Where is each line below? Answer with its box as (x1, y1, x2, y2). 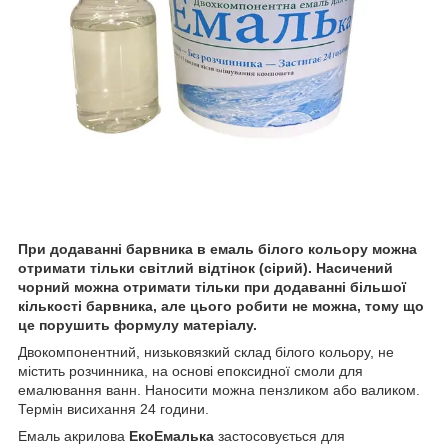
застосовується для (214, 428, 345, 445)
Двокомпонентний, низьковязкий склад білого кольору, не (18, 344, 394, 361)
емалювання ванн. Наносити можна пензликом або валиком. (18, 382, 420, 399)
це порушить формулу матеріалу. (18, 317, 257, 334)
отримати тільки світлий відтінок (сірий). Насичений (18, 260, 393, 277)
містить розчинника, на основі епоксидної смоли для (18, 363, 363, 380)
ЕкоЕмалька (129, 428, 214, 445)
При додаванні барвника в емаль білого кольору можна (18, 241, 417, 258)
